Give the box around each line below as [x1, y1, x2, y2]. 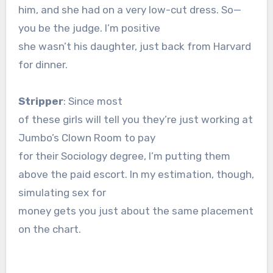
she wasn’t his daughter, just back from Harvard [18, 40, 251, 53]
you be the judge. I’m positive [18, 22, 160, 35]
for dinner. [18, 58, 68, 71]
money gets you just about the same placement [18, 205, 253, 218]
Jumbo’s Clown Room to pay [18, 132, 155, 144]
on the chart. [18, 223, 81, 236]
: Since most [63, 95, 122, 108]
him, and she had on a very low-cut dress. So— [18, 4, 241, 16]
